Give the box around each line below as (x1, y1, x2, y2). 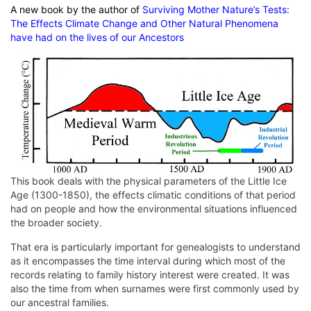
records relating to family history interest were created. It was (10, 268, 289, 280)
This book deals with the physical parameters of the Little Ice (10, 174, 287, 187)
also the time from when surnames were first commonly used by (10, 282, 299, 294)
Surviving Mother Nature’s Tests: (142, 3, 289, 16)
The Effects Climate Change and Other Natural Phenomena (10, 17, 278, 30)
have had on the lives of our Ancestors (10, 31, 184, 44)
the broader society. (10, 216, 102, 228)
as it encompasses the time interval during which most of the (10, 254, 285, 267)
